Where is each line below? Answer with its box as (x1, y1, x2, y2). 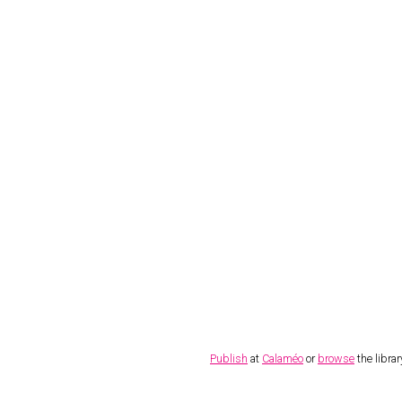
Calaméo (262, 352, 303, 365)
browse (318, 352, 354, 365)
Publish (210, 352, 248, 365)
